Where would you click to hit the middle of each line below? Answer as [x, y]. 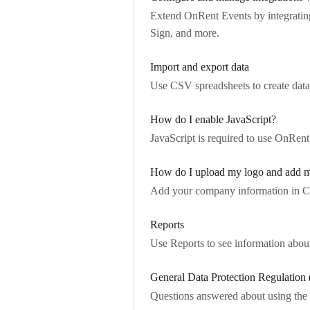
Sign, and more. [185, 33]
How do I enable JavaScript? [213, 119]
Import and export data [200, 67]
